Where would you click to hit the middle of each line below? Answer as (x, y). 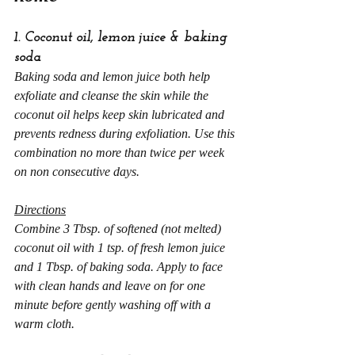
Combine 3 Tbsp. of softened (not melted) (119, 229)
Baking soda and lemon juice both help (114, 76)
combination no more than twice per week (121, 153)
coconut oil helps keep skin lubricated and (121, 115)
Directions (40, 210)
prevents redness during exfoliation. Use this (126, 134)
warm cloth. (44, 324)
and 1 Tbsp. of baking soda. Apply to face (120, 267)
